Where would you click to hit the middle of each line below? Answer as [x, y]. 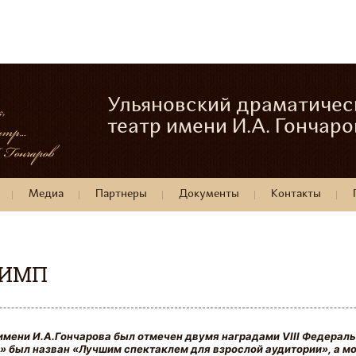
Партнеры [121, 194]
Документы [209, 194]
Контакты [296, 194]
